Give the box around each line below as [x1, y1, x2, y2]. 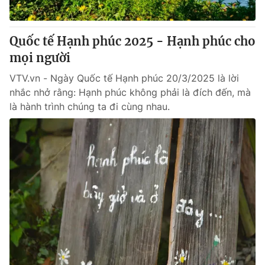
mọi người [9, 50, 70, 65]
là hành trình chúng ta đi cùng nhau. [9, 101, 170, 112]
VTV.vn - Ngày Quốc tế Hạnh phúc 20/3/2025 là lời [9, 72, 239, 84]
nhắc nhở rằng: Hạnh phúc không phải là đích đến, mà [9, 86, 251, 98]
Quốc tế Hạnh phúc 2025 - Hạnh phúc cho [9, 34, 256, 49]
